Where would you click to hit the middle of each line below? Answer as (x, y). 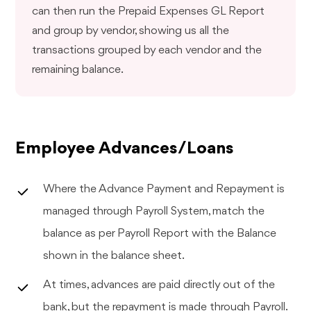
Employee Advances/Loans (125, 148)
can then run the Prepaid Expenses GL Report (149, 11)
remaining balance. (78, 69)
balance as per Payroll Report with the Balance (160, 233)
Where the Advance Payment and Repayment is (164, 189)
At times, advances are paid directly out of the (159, 285)
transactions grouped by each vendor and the (147, 50)
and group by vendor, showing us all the (131, 31)
